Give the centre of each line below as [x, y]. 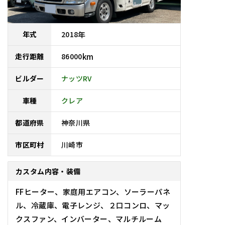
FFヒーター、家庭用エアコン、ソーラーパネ [93, 191]
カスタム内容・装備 [48, 171]
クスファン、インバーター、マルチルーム [89, 218]
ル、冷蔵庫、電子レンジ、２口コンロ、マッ [93, 205]
